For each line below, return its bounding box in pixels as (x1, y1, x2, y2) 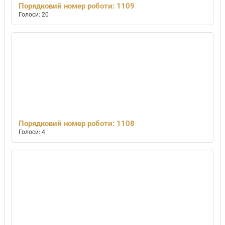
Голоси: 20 (19, 11, 49, 19)
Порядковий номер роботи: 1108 (19, 119, 135, 129)
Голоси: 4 (19, 129, 46, 136)
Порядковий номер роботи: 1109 (19, 2, 135, 11)
